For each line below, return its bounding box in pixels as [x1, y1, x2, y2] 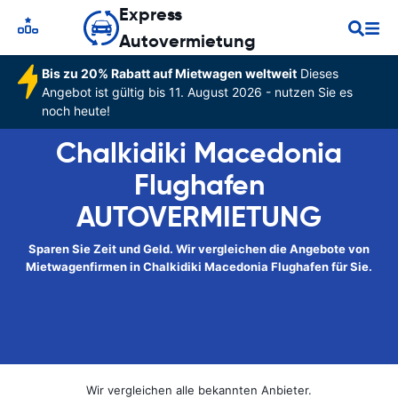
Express [119, 3, 182, 26]
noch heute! [41, 103, 110, 118]
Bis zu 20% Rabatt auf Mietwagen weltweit [41, 66, 297, 81]
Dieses [296, 66, 338, 81]
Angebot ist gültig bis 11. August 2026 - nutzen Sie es [41, 84, 353, 99]
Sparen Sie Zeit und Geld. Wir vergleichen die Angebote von [28, 242, 370, 256]
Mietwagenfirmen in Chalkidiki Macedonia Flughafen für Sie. [26, 259, 372, 274]
